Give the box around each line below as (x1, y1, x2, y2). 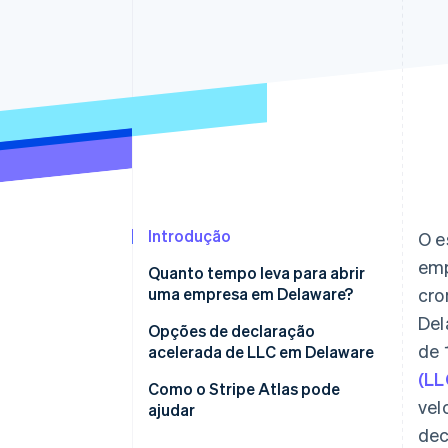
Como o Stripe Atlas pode (148, 378, 340, 400)
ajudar (148, 399, 195, 421)
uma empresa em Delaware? (148, 283, 353, 305)
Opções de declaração (148, 320, 315, 342)
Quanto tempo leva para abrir (148, 262, 365, 284)
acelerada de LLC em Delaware (148, 341, 374, 363)
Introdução (148, 225, 231, 247)
